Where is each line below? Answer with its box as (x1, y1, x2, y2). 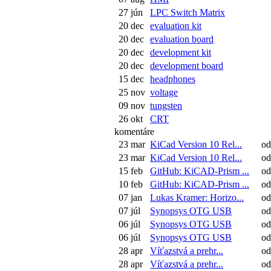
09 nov (119, 100, 145, 111)
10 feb (119, 179, 143, 189)
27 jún (119, 7, 143, 18)
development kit (150, 47, 211, 57)
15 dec (119, 74, 144, 84)
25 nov (119, 87, 145, 97)
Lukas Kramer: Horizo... (150, 192, 244, 203)
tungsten (150, 100, 182, 111)
